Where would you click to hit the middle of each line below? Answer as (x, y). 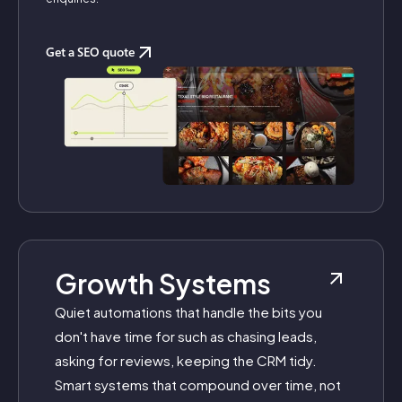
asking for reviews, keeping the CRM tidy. (186, 361)
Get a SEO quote (90, 52)
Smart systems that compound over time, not (198, 385)
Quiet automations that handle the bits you (188, 312)
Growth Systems (163, 284)
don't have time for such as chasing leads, (186, 336)
